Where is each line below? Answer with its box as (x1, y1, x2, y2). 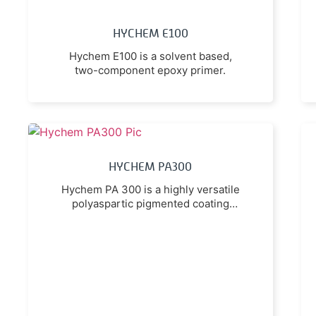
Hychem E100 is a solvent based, (68, 49, 232, 63)
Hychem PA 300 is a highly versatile (61, 182, 240, 196)
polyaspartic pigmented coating (71, 196, 229, 210)
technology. (121, 224, 180, 238)
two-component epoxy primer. (75, 63, 226, 77)
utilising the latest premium (82, 210, 219, 224)
